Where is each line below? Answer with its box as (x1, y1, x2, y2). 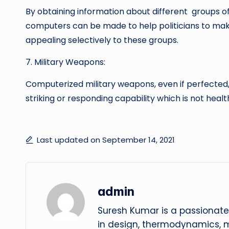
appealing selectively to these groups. (26, 34, 178, 46)
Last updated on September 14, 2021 (37, 134, 175, 145)
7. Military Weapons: (26, 56, 105, 68)
